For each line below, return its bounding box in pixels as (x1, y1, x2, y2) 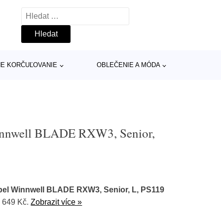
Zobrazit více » (31, 197, 82, 206)
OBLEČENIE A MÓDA (96, 61, 160, 69)
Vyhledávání (21, 9, 65, 18)
